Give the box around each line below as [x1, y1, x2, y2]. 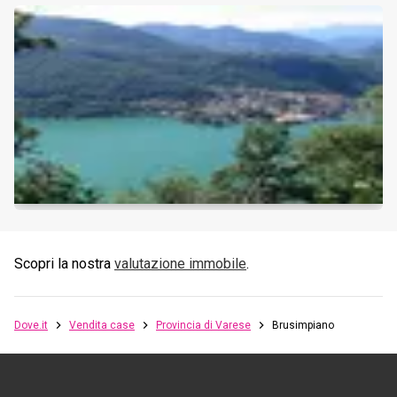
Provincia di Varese [156, 319, 251, 332]
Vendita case [69, 319, 135, 332]
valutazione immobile [114, 255, 246, 273]
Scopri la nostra [14, 255, 111, 273]
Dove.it [14, 319, 48, 332]
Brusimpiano [272, 319, 334, 332]
